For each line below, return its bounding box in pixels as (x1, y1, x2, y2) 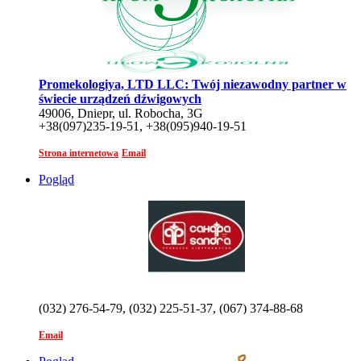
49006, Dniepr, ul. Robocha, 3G (39, 106, 203, 120)
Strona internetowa (39, 147, 118, 159)
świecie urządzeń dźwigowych (39, 91, 201, 106)
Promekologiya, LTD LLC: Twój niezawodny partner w (39, 77, 346, 91)
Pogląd (39, 172, 74, 186)
